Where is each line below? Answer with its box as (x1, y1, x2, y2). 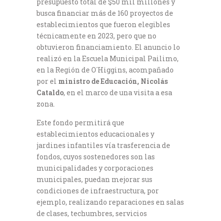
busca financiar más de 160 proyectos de (37, 8, 173, 18)
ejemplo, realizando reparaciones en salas (37, 197, 184, 207)
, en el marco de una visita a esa (64, 87, 172, 97)
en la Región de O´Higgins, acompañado (37, 65, 174, 74)
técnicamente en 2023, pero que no (37, 31, 156, 40)
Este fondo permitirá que (37, 117, 124, 127)
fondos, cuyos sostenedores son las (37, 151, 155, 161)
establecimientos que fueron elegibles (37, 19, 170, 29)
